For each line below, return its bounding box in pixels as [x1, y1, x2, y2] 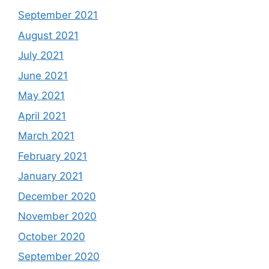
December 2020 [18, 190, 96, 202]
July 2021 [18, 49, 64, 61]
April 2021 [18, 109, 66, 122]
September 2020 [18, 250, 100, 262]
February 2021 [18, 150, 87, 162]
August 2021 [18, 29, 79, 41]
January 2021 [18, 170, 83, 182]
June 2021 [18, 69, 68, 82]
